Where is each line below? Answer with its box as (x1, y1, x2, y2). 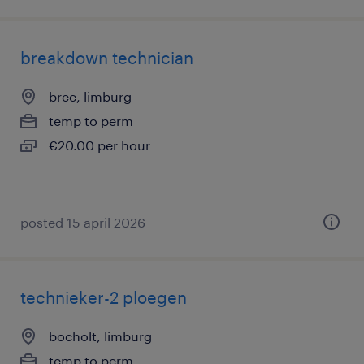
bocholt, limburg (49, 328, 152, 344)
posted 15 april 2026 (20, 214, 145, 230)
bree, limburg (49, 89, 132, 104)
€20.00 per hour (49, 137, 150, 153)
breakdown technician (20, 48, 193, 67)
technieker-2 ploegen (20, 288, 187, 307)
